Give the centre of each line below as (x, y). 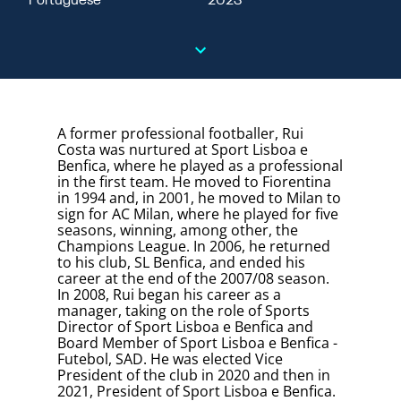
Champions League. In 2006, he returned (194, 246)
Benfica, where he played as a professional (200, 166)
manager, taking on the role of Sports (183, 311)
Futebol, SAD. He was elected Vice (170, 359)
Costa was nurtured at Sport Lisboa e (183, 149)
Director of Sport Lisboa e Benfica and (185, 327)
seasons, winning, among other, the (178, 230)
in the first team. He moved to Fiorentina (194, 182)
